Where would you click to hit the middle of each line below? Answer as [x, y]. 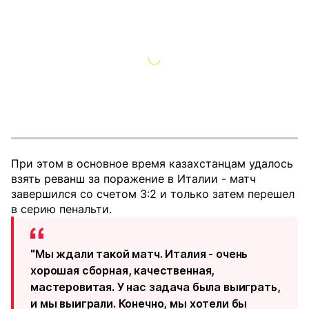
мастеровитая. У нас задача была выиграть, [156, 287]
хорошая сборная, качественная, [123, 270]
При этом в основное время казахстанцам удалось [152, 163]
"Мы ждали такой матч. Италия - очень [139, 254]
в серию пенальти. [61, 209]
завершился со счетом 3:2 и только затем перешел [153, 194]
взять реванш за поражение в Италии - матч [133, 179]
